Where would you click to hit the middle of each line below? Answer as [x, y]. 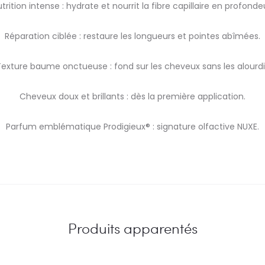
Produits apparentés [132, 228]
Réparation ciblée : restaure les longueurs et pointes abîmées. [132, 36]
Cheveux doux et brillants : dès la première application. [132, 96]
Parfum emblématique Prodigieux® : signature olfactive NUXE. [132, 127]
